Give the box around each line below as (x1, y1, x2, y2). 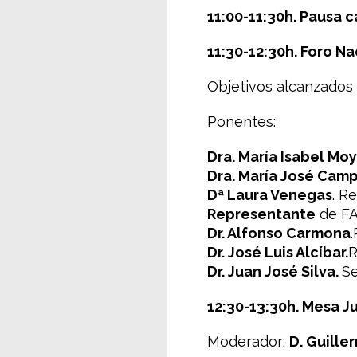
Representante (207, 206, 316, 222)
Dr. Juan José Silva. (207, 263, 342, 280)
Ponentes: (207, 113, 276, 130)
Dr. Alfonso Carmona (207, 225, 351, 241)
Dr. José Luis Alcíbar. (207, 244, 348, 261)
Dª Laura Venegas (207, 186, 332, 203)
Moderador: (207, 333, 289, 350)
